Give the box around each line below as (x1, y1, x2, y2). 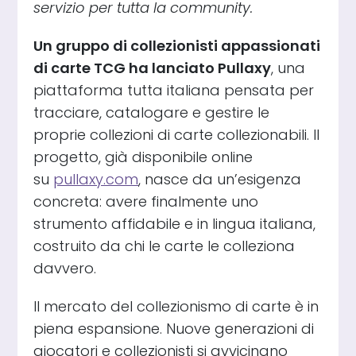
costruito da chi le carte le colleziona (33, 235, 296, 256)
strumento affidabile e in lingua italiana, (33, 213, 316, 234)
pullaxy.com (53, 168, 139, 189)
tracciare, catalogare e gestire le (33, 102, 270, 122)
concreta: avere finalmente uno (33, 191, 259, 211)
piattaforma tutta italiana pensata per (33, 79, 315, 100)
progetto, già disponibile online (33, 146, 253, 167)
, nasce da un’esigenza (138, 168, 302, 189)
